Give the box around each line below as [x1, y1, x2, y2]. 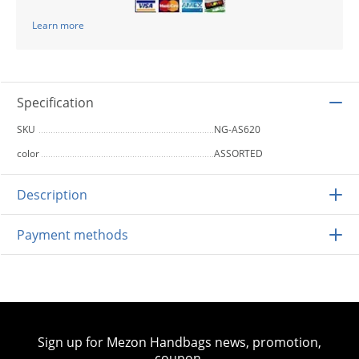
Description [17, 185, 87, 204]
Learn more [32, 18, 84, 32]
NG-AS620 [214, 122, 260, 136]
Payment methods [17, 225, 128, 244]
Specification [17, 93, 94, 111]
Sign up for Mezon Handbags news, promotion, [38, 333, 321, 351]
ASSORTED [214, 146, 263, 160]
